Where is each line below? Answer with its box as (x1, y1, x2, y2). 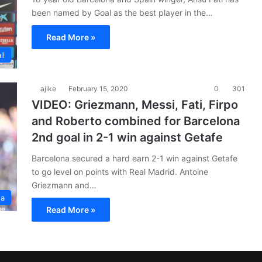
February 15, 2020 (68, 84, 128, 93)
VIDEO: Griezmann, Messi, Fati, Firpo (32, 98, 238, 112)
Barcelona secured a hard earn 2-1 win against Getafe (32, 153, 237, 163)
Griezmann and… (32, 180, 96, 190)
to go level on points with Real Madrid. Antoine (32, 167, 208, 177)
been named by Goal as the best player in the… (32, 8, 213, 18)
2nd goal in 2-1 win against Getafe (32, 130, 223, 144)
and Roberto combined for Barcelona (32, 114, 240, 128)
